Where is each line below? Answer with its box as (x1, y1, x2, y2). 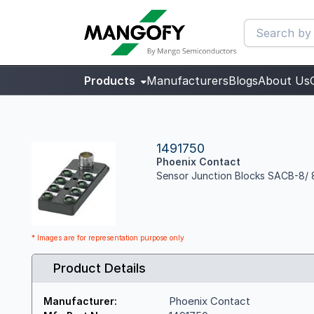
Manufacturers (146, 74, 228, 88)
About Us (258, 74, 310, 88)
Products (84, 74, 138, 88)
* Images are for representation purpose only (32, 233, 184, 242)
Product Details (53, 261, 146, 275)
